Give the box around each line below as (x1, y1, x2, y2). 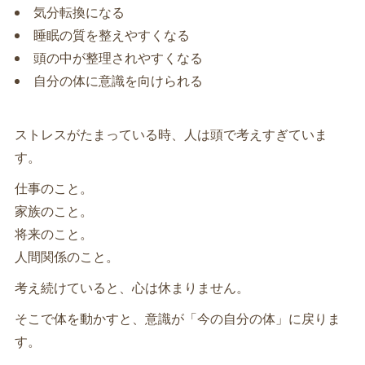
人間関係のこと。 (14, 247, 119, 266)
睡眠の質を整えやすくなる (33, 25, 190, 44)
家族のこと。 (14, 201, 93, 220)
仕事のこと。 (14, 178, 93, 197)
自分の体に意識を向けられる (33, 71, 203, 90)
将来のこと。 (14, 224, 93, 243)
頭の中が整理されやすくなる (33, 48, 203, 67)
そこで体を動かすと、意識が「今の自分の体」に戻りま (14, 309, 341, 328)
